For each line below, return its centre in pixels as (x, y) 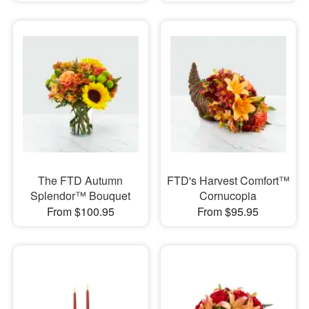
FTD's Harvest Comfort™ (228, 180)
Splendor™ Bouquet (81, 195)
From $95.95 (228, 211)
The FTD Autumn (81, 180)
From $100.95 (80, 211)
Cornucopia (228, 195)
